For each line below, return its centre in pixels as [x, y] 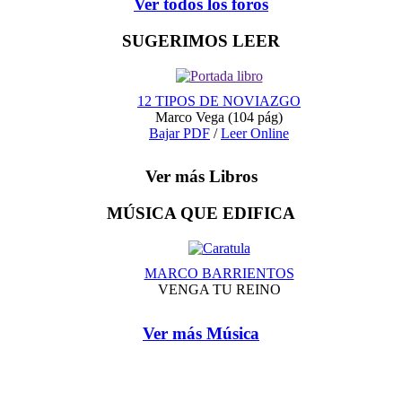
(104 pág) [255, 117]
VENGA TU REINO [219, 289]
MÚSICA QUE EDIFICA [201, 214]
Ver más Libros [201, 177]
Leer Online [255, 133]
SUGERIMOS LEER [201, 41]
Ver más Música [201, 333]
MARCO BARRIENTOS [219, 273]
